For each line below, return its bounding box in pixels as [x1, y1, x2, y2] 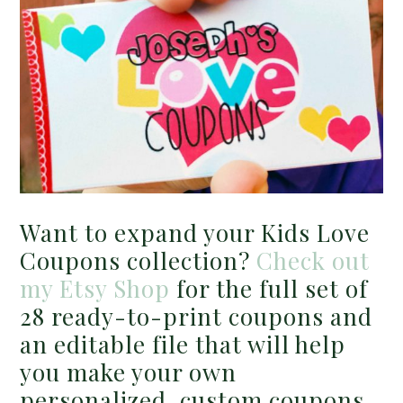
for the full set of [170, 273, 369, 305]
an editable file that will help [20, 328, 346, 361]
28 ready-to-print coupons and [20, 300, 373, 333]
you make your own [20, 356, 237, 389]
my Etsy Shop [20, 273, 171, 305]
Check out [256, 245, 371, 277]
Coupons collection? [20, 245, 257, 277]
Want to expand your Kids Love [20, 217, 371, 249]
